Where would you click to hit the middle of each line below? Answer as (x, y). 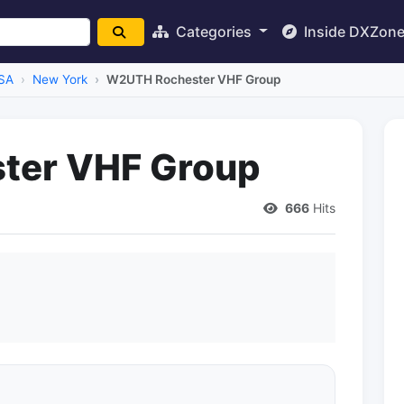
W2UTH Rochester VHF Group (193, 79)
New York (60, 79)
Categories (214, 31)
